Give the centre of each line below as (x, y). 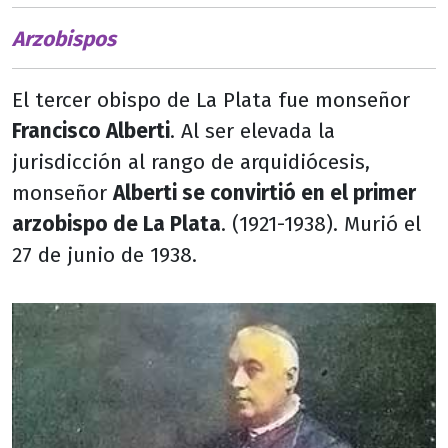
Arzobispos (64, 39)
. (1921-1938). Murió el (321, 224)
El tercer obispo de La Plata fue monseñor (211, 100)
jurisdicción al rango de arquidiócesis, (191, 162)
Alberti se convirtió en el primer (264, 193)
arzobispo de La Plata (116, 224)
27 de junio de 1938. (104, 255)
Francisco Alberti (91, 131)
